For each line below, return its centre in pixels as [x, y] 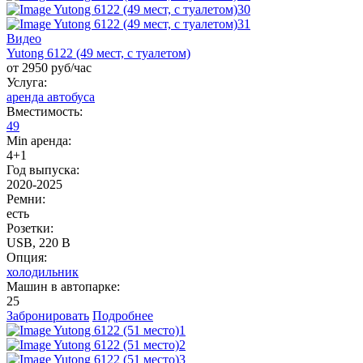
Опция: [27, 257]
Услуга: [27, 82]
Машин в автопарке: [63, 286]
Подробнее [123, 315]
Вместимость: [45, 111]
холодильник [43, 271]
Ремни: [26, 199]
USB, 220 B [38, 242]
